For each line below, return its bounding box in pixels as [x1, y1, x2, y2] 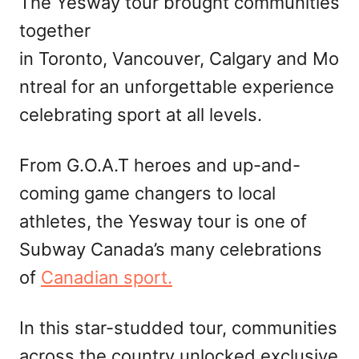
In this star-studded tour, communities [19, 317, 337, 338]
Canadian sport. [41, 266, 172, 288]
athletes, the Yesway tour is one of [19, 210, 307, 232]
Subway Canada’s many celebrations [19, 238, 322, 260]
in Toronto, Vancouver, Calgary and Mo [19, 47, 339, 69]
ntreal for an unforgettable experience [19, 75, 334, 97]
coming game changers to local [19, 182, 276, 204]
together [19, 19, 91, 41]
